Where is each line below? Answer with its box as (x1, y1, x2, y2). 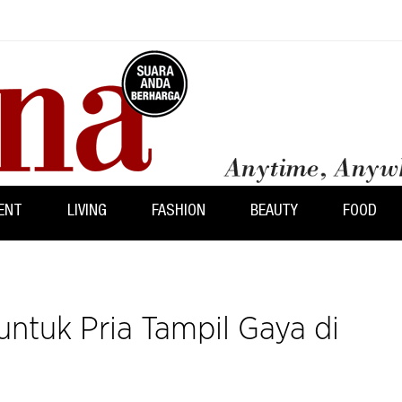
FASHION (152, 203, 205, 220)
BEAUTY (250, 203, 298, 220)
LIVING (67, 203, 107, 220)
